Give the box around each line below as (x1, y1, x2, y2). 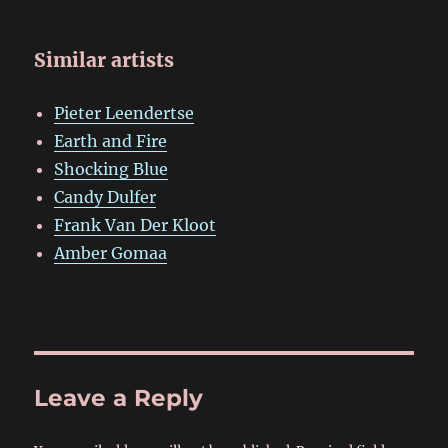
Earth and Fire (54, 130, 168, 151)
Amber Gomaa (54, 242, 168, 263)
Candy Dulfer (54, 186, 157, 207)
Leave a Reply (34, 383, 204, 412)
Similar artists (34, 47, 175, 72)
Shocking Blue (54, 158, 169, 179)
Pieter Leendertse (54, 102, 195, 123)
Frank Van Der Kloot (54, 214, 217, 235)
